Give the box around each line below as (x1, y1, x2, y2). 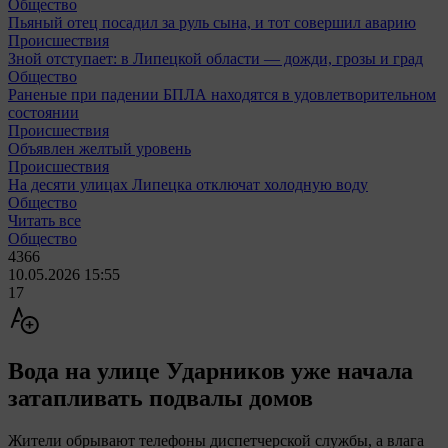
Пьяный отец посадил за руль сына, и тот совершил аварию (8, 13, 416, 31)
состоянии (8, 103, 79, 121)
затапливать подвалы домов (8, 384, 313, 411)
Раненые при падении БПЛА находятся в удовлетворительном (8, 85, 436, 103)
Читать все (8, 211, 81, 229)
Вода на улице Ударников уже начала (8, 357, 413, 384)
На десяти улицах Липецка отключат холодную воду (8, 175, 368, 193)
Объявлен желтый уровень (8, 139, 191, 157)
